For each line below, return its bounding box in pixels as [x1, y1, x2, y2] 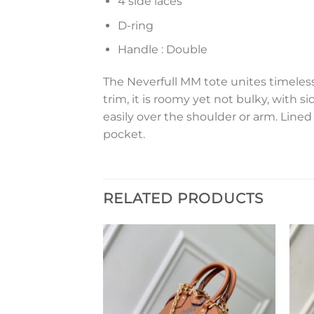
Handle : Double [117, 43, 207, 57]
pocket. [103, 128, 145, 142]
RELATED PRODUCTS [103, 189, 264, 207]
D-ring [117, 18, 153, 32]
